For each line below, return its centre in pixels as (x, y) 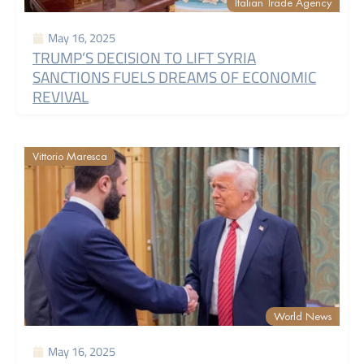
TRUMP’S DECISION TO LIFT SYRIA (144, 58)
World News (303, 316)
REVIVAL (61, 97)
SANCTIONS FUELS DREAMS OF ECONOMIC (174, 77)
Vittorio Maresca (70, 156)
